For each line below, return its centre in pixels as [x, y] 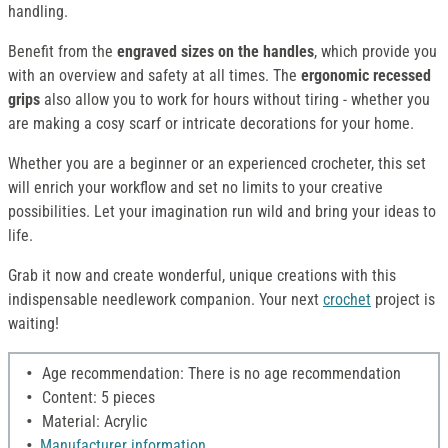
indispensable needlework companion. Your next [165, 300]
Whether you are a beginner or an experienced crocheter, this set [217, 164]
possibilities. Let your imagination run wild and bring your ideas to [222, 212]
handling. [38, 12]
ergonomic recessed [366, 76]
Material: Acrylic [92, 422]
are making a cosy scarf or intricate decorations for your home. [211, 124]
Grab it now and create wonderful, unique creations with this [202, 276]
